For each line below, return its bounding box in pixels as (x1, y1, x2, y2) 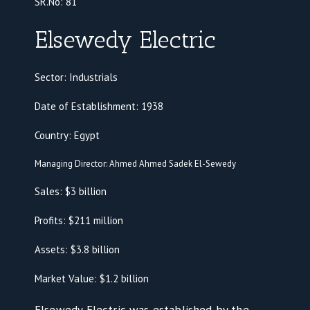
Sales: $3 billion (34, 185, 107, 199)
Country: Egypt (34, 129, 100, 143)
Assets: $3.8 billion (34, 243, 120, 257)
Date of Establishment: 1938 (34, 100, 163, 113)
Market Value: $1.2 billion (34, 272, 149, 286)
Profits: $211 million (34, 214, 123, 228)
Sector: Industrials (34, 71, 118, 84)
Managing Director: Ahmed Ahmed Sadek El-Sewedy (34, 158, 236, 170)
